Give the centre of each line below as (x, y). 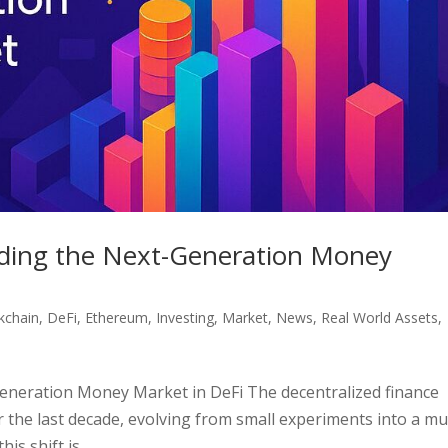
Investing (185, 317)
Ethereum (117, 317)
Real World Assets (380, 317)
